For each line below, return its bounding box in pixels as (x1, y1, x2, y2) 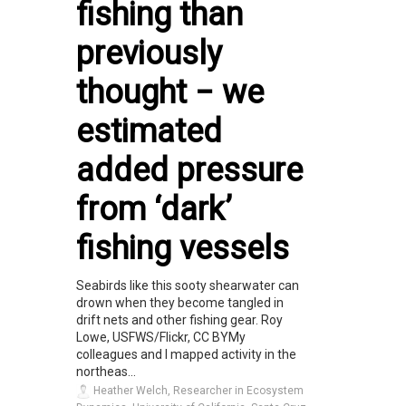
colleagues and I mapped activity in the (76, 347, 296, 362)
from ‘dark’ (76, 190, 232, 229)
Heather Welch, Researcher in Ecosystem (91, 384, 304, 398)
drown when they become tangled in (76, 295, 284, 311)
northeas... (76, 364, 136, 380)
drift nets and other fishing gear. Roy (76, 313, 283, 328)
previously (76, 34, 222, 73)
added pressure (76, 151, 303, 190)
